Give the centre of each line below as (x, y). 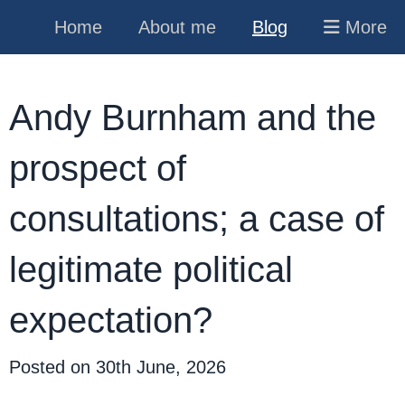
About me (177, 27)
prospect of (98, 168)
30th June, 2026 (161, 367)
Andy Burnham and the (193, 118)
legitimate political (151, 269)
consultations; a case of (197, 219)
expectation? (111, 320)
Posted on (52, 367)
